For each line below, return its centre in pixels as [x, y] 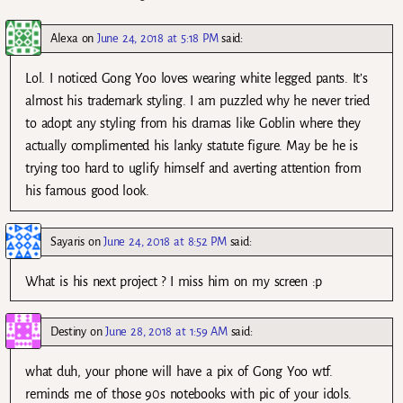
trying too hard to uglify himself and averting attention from [193, 169]
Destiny [68, 331]
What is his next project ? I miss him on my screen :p [174, 281]
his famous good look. [87, 191]
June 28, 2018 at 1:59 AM [166, 331]
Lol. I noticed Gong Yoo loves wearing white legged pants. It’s [197, 79]
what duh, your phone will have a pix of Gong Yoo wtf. [179, 371]
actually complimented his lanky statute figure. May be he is [192, 146]
